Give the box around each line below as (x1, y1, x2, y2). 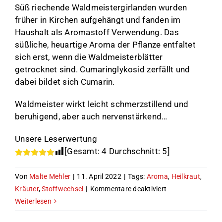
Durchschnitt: (107, 146, 163, 156)
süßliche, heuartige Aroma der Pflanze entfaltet (15, 39, 196, 50)
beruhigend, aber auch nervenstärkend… (15, 111, 167, 121)
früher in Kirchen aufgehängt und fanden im (15, 14, 181, 25)
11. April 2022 (77, 172, 121, 180)
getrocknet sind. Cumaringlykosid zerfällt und (15, 64, 190, 74)
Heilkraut (171, 172, 200, 180)
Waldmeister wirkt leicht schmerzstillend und (15, 99, 189, 109)
